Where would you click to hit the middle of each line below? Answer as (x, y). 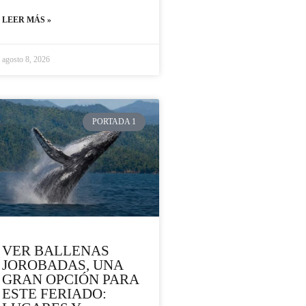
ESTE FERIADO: (54, 294)
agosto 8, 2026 (26, 60)
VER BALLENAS (56, 251)
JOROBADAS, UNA (62, 265)
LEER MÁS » (27, 20)
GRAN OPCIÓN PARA (70, 280)
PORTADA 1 (114, 122)
